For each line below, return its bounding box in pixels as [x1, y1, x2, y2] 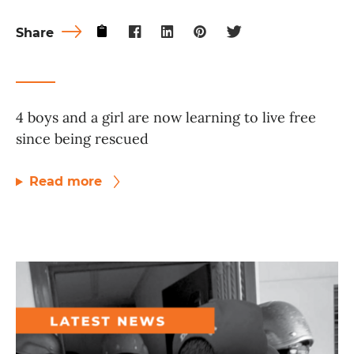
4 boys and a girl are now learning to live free [16, 108, 316, 127]
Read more [28, 174, 106, 190]
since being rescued [16, 130, 149, 149]
